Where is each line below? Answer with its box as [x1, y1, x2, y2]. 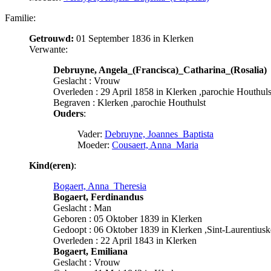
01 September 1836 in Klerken [74, 33, 194, 44]
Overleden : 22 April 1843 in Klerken [53, 235, 197, 246]
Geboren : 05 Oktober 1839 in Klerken [53, 213, 202, 224]
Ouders [53, 108, 83, 119]
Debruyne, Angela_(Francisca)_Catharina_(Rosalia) [53, 64, 267, 75]
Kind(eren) [29, 160, 74, 171]
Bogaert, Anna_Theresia [53, 180, 146, 191]
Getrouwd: [29, 33, 74, 44]
